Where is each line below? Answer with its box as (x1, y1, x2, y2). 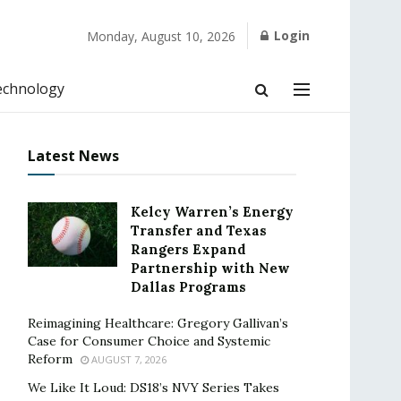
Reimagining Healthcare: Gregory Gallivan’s (28, 315, 288, 331)
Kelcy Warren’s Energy (131, 203, 294, 220)
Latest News (28, 146, 119, 166)
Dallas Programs (131, 278, 246, 295)
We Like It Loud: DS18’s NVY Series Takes (28, 380, 279, 396)
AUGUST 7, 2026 (89, 353, 166, 366)
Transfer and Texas (131, 222, 267, 239)
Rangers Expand (131, 241, 246, 258)
